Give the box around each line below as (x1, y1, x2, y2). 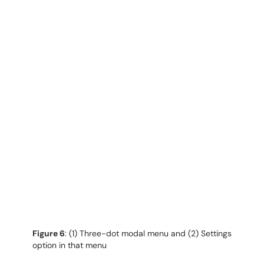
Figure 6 (32, 228, 65, 239)
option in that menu (32, 240, 107, 250)
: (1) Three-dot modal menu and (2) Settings (65, 228, 232, 239)
